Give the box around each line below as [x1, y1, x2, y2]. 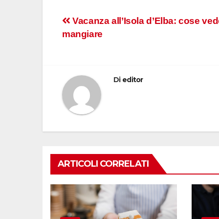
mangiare [62, 29, 103, 40]
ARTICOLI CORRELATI [58, 158, 149, 170]
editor [122, 75, 143, 85]
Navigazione [62, 15, 153, 34]
